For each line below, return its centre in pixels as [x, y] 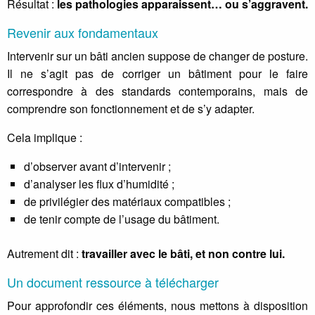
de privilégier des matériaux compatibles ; [127, 201]
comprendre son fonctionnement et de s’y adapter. [131, 108]
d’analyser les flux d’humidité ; [99, 184]
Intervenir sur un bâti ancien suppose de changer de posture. [157, 56]
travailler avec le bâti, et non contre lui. [183, 253]
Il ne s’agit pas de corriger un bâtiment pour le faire [157, 73]
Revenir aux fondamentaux [83, 32]
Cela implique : [45, 137]
